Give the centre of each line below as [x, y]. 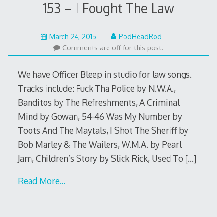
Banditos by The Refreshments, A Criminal [99, 102]
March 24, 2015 [73, 36]
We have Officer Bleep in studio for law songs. [105, 74]
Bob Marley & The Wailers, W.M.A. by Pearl [100, 144]
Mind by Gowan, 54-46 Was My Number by [100, 116]
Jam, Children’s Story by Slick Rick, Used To [101, 158]
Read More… [41, 181]
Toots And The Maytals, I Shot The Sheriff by [103, 130]
